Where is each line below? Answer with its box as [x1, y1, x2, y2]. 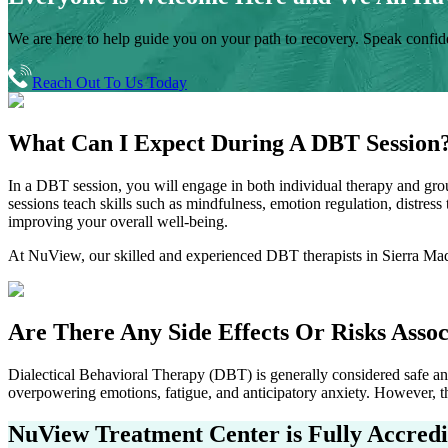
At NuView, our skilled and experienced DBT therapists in [8, 246, 382, 264]
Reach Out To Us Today [32, 73, 187, 91]
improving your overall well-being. [8, 212, 228, 230]
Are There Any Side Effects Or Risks [8, 318, 391, 345]
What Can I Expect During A [8, 129, 311, 156]
